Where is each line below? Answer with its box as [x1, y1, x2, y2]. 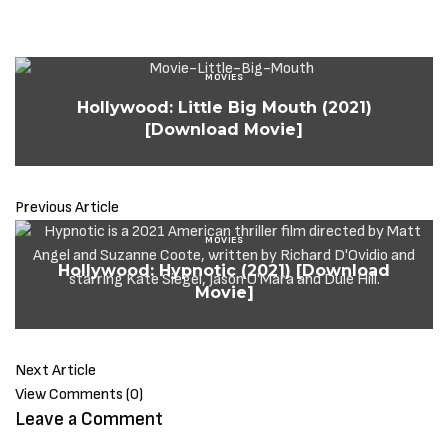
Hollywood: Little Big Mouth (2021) [76, 98, 372, 118]
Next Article [15, 361, 96, 381]
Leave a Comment [15, 408, 163, 432]
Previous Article [15, 198, 119, 218]
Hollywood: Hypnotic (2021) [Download [58, 261, 390, 281]
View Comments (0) [15, 385, 143, 405]
